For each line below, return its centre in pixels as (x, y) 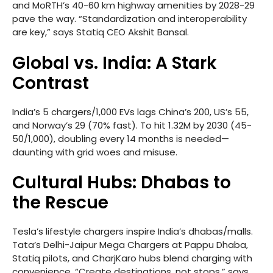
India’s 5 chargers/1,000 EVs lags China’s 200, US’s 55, (130, 112)
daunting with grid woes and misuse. (95, 152)
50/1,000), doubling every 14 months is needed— (121, 138)
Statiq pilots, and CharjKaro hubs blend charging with (132, 258)
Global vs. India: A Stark (115, 63)
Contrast (51, 83)
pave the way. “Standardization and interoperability (129, 19)
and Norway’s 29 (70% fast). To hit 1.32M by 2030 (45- (132, 125)
